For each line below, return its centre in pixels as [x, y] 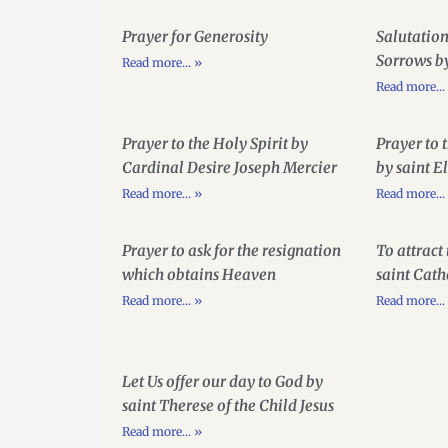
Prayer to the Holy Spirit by [215, 144]
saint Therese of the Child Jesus [228, 406]
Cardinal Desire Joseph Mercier [229, 168]
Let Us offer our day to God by [222, 382]
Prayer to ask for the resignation [231, 251]
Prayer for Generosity [195, 37]
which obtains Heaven [199, 275]
